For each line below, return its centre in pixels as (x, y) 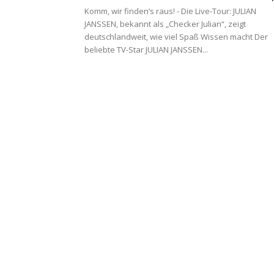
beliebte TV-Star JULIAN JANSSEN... (146, 50)
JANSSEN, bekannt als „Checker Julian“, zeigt (165, 24)
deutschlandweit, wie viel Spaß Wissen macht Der (176, 37)
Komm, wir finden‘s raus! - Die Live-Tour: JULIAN (170, 11)
